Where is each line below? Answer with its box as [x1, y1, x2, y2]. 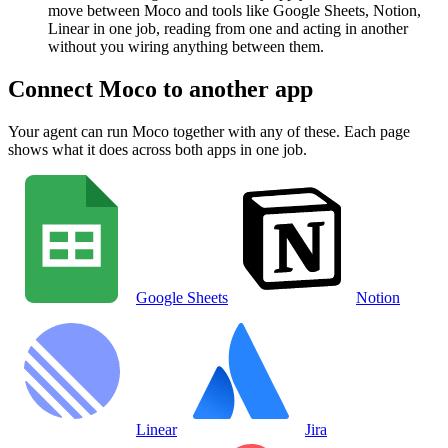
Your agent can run [8, 122, 132, 140]
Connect [8, 75, 99, 102]
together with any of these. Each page [169, 122, 410, 140]
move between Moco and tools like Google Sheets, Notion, [48, 2, 421, 20]
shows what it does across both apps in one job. [8, 140, 307, 158]
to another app [157, 75, 313, 102]
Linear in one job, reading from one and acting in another [48, 20, 408, 38]
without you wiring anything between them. [48, 38, 324, 56]
